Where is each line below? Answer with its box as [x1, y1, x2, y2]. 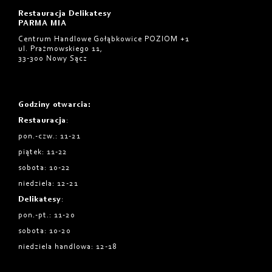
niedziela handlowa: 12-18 [18, 242, 117, 251]
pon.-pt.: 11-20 [18, 211, 75, 219]
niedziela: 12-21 [18, 179, 78, 188]
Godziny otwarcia [18, 100, 88, 109]
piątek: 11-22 [18, 148, 67, 156]
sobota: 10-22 [18, 163, 70, 172]
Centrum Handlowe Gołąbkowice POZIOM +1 [18, 35, 189, 43]
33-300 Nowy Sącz [18, 54, 87, 63]
